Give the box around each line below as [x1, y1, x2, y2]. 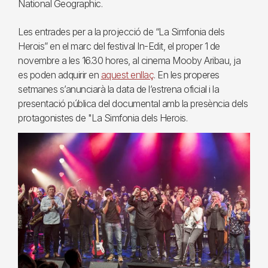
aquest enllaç [100, 69, 154, 81]
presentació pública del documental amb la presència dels [18, 98, 248, 109]
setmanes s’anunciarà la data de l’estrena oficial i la [18, 83, 219, 95]
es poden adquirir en [18, 69, 101, 81]
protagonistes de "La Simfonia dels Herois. [18, 112, 187, 124]
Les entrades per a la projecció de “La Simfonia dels [18, 26, 224, 38]
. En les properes [154, 69, 220, 81]
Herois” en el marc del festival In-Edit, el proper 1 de [18, 40, 220, 52]
